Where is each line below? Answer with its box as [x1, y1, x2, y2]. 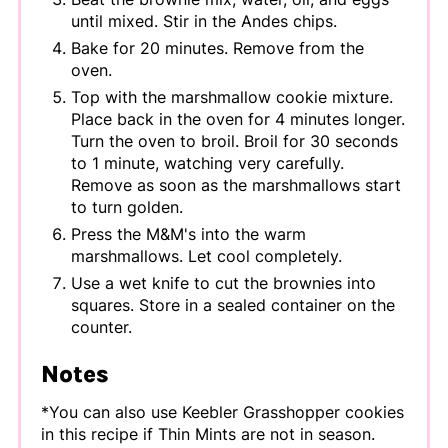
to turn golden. [70, 197, 183, 218]
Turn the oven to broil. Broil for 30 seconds [70, 131, 398, 152]
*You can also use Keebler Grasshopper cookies [40, 402, 404, 423]
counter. [70, 317, 132, 338]
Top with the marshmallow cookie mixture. [70, 87, 393, 108]
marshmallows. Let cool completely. [70, 246, 342, 267]
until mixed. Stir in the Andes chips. [70, 11, 337, 32]
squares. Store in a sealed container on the [70, 295, 395, 316]
